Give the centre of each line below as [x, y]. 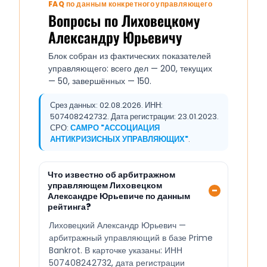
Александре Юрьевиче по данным [119, 196]
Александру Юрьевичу [115, 37]
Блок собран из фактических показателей [130, 56]
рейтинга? [69, 207]
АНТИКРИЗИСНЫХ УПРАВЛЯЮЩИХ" [119, 139]
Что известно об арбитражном [111, 175]
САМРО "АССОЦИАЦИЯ [115, 128]
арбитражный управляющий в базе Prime [131, 238]
